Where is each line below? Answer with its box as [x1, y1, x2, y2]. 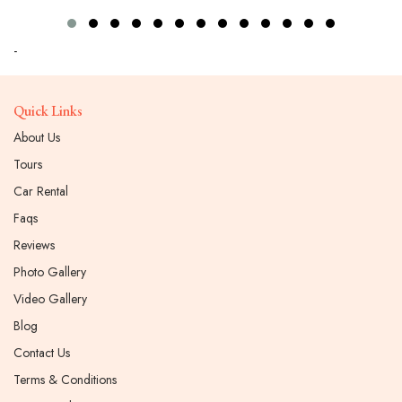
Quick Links [13, 101, 83, 121]
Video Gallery [13, 290, 87, 309]
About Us [13, 128, 60, 147]
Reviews [13, 236, 55, 255]
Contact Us [13, 344, 70, 363]
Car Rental [13, 182, 68, 201]
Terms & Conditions [13, 371, 117, 389]
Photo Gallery [13, 263, 86, 282]
